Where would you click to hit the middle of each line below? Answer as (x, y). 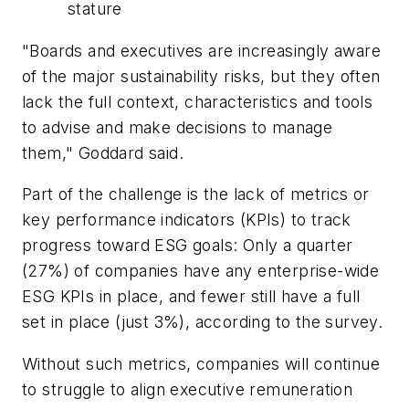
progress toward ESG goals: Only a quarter (188, 246)
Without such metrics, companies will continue (201, 363)
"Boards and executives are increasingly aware (201, 50)
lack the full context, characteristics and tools (198, 101)
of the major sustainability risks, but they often (201, 76)
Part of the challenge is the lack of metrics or (196, 194)
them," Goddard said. (103, 152)
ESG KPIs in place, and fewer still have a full (191, 297)
